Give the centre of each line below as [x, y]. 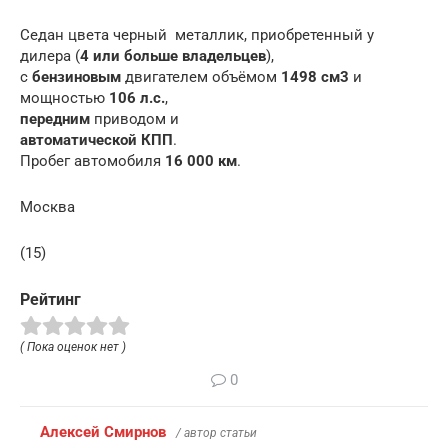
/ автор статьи [216, 432]
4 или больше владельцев [173, 55]
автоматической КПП [96, 139]
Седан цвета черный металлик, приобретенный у [197, 34]
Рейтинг [50, 299]
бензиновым [76, 76]
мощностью [64, 97]
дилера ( [50, 55]
